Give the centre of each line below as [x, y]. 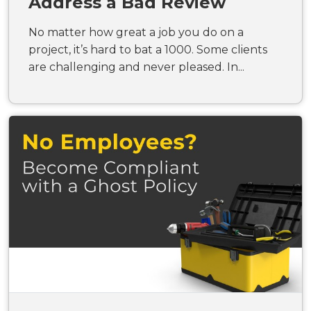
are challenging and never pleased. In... [136, 67]
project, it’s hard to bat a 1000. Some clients [148, 49]
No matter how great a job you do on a [136, 32]
